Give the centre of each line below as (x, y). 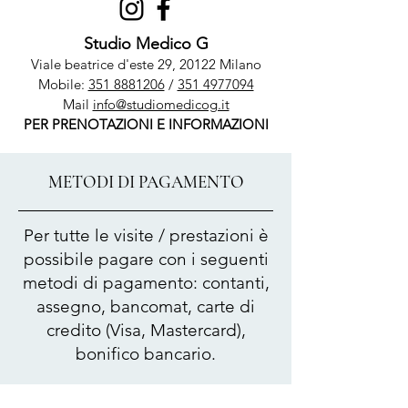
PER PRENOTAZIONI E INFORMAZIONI (146, 124)
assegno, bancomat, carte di (146, 306)
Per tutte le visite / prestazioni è (146, 235)
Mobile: (63, 84)
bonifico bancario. (146, 354)
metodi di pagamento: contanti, (146, 283)
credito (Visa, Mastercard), (146, 330)
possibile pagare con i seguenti (146, 259)
